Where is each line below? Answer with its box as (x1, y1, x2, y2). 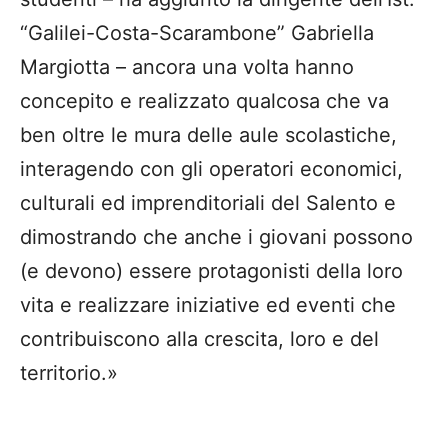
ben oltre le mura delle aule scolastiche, (20, 123, 397, 148)
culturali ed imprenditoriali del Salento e (20, 191, 396, 216)
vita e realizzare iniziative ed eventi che (20, 293, 396, 318)
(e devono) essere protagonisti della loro (20, 259, 403, 284)
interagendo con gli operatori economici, (20, 157, 403, 182)
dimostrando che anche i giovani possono (20, 225, 413, 250)
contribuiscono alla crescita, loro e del (20, 327, 379, 352)
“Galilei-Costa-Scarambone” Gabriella (20, 21, 374, 46)
